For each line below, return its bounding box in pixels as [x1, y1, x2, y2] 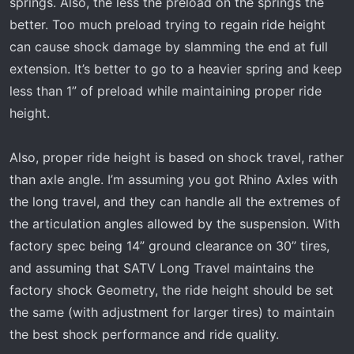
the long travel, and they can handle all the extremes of [9, 194, 341, 209]
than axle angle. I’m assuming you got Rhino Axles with [9, 171, 337, 187]
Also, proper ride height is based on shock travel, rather [9, 149, 344, 165]
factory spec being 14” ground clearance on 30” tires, [9, 238, 330, 254]
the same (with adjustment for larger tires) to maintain [9, 304, 334, 320]
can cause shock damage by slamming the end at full [9, 39, 328, 55]
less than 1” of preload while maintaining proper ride [9, 83, 322, 99]
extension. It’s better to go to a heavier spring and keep [9, 61, 342, 77]
